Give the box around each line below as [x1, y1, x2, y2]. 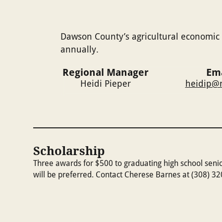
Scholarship [33, 142, 105, 159]
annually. [60, 43, 99, 55]
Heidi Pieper [80, 77, 131, 89]
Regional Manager [62, 65, 149, 79]
